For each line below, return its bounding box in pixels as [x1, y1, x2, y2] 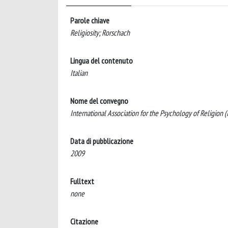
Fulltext [70, 176, 94, 186]
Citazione [70, 216, 98, 226]
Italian [70, 68, 88, 78]
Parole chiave [70, 15, 109, 25]
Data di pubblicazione [70, 136, 133, 146]
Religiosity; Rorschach [70, 27, 130, 38]
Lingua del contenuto [70, 55, 133, 66]
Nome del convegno [70, 96, 128, 106]
